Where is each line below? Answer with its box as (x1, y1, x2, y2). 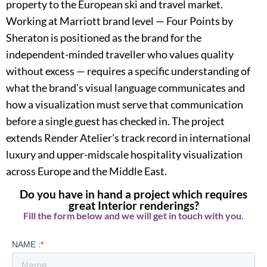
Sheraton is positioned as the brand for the (6, 31, 201, 44)
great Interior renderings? (68, 198, 199, 212)
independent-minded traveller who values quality (6, 48, 234, 61)
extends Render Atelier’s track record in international (6, 131, 251, 144)
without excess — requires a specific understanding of (6, 64, 250, 77)
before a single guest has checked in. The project (6, 114, 225, 128)
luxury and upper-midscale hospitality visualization (6, 148, 243, 161)
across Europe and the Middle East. (6, 164, 167, 178)
